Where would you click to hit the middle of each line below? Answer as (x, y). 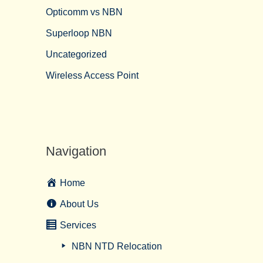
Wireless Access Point (92, 75)
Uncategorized (76, 54)
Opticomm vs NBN (84, 12)
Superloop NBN (79, 33)
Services (78, 225)
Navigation (76, 151)
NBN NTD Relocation (117, 246)
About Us (79, 204)
